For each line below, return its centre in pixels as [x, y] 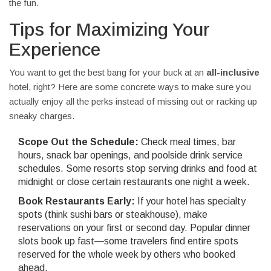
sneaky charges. [42, 116]
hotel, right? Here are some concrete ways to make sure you [130, 87]
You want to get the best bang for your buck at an [108, 73]
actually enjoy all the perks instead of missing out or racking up [133, 102]
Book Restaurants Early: [77, 201]
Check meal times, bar [187, 142]
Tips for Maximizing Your [109, 30]
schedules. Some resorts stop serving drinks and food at [138, 169]
